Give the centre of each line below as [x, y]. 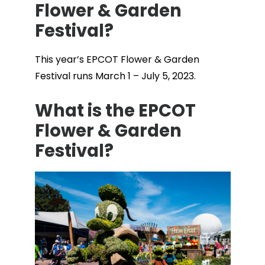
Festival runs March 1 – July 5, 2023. [115, 76]
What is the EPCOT [115, 111]
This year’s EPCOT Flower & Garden [117, 59]
